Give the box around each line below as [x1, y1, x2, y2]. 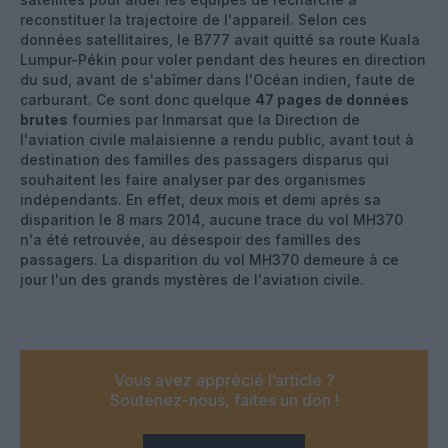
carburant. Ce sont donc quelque [20, 90, 255, 108]
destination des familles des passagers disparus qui [20, 150, 389, 168]
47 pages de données [255, 90, 409, 108]
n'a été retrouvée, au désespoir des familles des [20, 230, 361, 248]
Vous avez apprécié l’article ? [113, 369, 335, 390]
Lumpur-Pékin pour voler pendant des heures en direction [20, 50, 426, 68]
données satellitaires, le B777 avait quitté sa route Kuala [20, 30, 420, 48]
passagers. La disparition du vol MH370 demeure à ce [20, 250, 399, 268]
